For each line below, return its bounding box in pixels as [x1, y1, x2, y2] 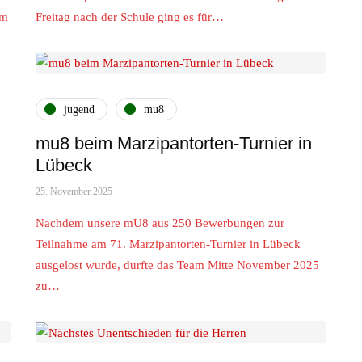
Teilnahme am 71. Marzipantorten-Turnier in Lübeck [36, 238, 301, 251]
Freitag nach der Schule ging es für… [36, 10, 224, 23]
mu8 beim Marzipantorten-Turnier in [36, 133, 312, 154]
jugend [64, 103, 95, 116]
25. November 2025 [36, 186, 112, 198]
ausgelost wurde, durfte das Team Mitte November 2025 [36, 259, 319, 272]
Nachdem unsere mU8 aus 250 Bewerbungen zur [36, 217, 284, 230]
